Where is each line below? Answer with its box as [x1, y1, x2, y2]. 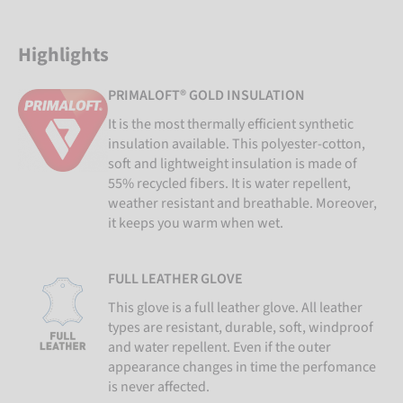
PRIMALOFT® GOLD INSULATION [108, 85, 305, 106]
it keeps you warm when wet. [108, 213, 283, 234]
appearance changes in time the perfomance [108, 357, 376, 378]
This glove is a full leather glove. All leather [108, 298, 363, 318]
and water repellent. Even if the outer [108, 337, 331, 358]
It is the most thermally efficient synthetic [108, 114, 354, 135]
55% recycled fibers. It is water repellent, [108, 174, 351, 194]
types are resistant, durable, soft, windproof [108, 318, 373, 338]
